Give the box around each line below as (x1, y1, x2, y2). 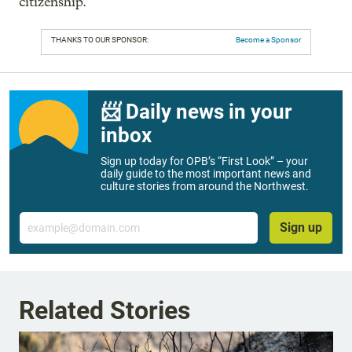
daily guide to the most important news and (101, 167, 311, 180)
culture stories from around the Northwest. (101, 179, 309, 192)
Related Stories (19, 295, 190, 326)
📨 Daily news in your (101, 99, 291, 123)
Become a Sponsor (236, 35, 301, 44)
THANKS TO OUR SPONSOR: (51, 35, 148, 44)
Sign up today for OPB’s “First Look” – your (101, 154, 308, 167)
